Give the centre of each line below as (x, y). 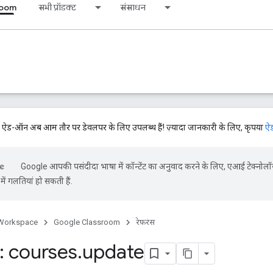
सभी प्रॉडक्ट (57, 7)
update (113, 252)
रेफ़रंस (145, 222)
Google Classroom (87, 222)
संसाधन (133, 7)
